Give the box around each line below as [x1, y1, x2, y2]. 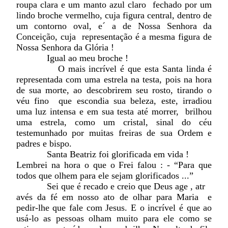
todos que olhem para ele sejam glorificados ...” [16, 170, 193, 181]
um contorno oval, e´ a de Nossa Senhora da [16, 21, 212, 32]
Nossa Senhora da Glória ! [16, 42, 114, 53]
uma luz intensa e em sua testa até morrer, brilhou [16, 106, 212, 117]
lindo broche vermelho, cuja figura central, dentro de [16, 10, 212, 21]
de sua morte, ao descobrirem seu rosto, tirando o [16, 85, 212, 96]
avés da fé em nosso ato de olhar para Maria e [16, 192, 212, 203]
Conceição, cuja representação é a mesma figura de [16, 32, 212, 42]
